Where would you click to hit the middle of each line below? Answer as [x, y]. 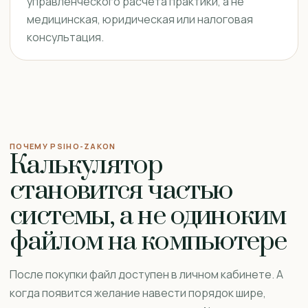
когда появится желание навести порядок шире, [138, 293]
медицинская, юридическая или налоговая [140, 19]
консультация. [65, 37]
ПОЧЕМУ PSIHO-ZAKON [63, 146]
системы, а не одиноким [148, 216]
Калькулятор [86, 165]
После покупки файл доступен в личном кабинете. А [146, 274]
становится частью [121, 191]
